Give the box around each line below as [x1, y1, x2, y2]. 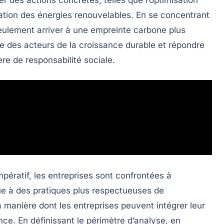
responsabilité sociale [25, 54, 112, 65]
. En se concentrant [131, 9, 209, 20]
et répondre [155, 39, 204, 50]
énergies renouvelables [37, 9, 131, 20]
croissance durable [79, 39, 155, 50]
